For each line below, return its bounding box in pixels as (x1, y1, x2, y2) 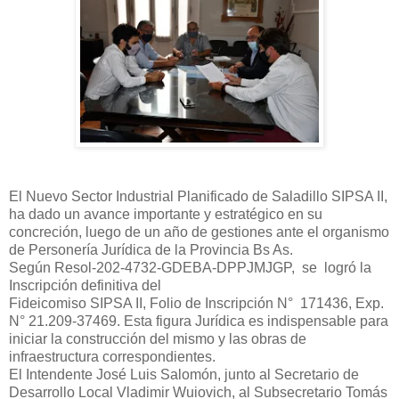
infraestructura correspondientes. (9, 348, 216, 364)
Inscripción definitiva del (9, 277, 165, 293)
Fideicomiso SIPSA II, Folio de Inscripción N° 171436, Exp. (9, 295, 384, 311)
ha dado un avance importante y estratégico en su (9, 206, 322, 222)
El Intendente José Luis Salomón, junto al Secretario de (9, 366, 359, 382)
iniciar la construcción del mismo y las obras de (9, 330, 306, 346)
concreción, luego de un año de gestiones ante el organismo (9, 224, 389, 240)
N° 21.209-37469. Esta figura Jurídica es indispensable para (9, 313, 388, 329)
